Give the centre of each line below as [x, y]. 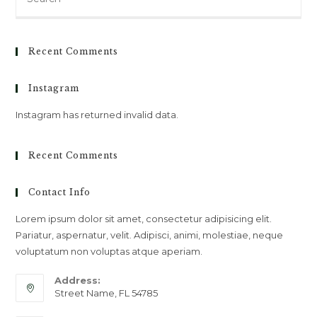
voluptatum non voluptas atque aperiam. [109, 251]
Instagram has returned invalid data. [97, 115]
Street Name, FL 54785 [106, 293]
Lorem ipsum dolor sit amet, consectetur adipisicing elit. [144, 219]
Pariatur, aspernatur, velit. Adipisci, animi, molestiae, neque [150, 235]
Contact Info [60, 192]
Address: [78, 280]
